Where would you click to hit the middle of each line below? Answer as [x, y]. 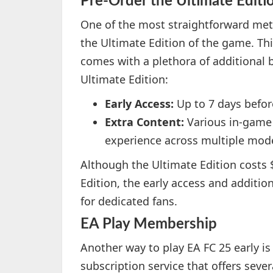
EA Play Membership [149, 224]
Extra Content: [144, 122]
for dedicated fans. [129, 201]
